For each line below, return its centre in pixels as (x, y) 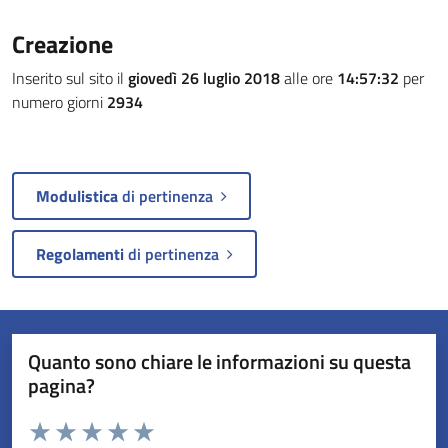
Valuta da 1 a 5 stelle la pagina (115, 425)
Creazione (62, 44)
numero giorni (59, 102)
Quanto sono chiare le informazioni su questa (219, 361)
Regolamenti (80, 254)
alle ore (308, 78)
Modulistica (77, 196)
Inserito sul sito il (70, 78)
